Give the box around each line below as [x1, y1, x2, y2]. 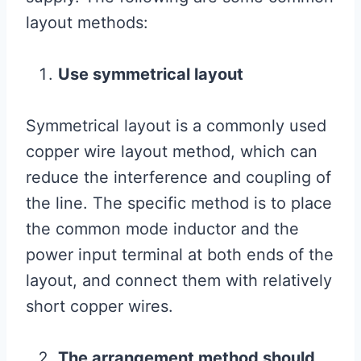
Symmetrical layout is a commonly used [26, 116, 326, 136]
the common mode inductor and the [26, 219, 299, 239]
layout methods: [26, 13, 148, 33]
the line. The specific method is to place [26, 193, 332, 214]
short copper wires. [26, 297, 173, 317]
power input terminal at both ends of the [26, 245, 334, 265]
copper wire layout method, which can [26, 142, 317, 162]
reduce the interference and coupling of [26, 168, 331, 188]
